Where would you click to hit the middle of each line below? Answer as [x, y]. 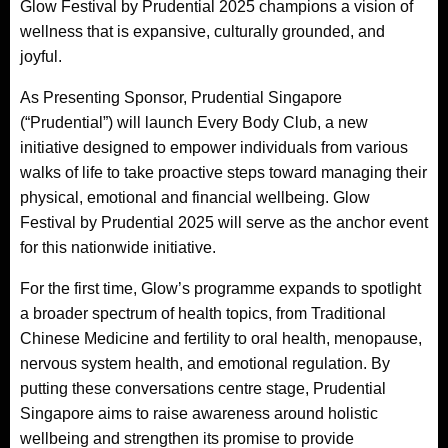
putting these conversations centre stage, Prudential [203, 388]
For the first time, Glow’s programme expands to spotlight [220, 288]
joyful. [41, 56]
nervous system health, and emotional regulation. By [205, 363]
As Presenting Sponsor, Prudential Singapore [181, 97]
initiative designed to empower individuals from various [214, 147]
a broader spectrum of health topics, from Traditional [203, 313]
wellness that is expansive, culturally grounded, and [202, 31]
